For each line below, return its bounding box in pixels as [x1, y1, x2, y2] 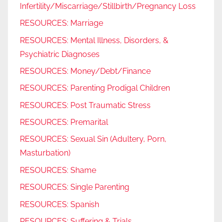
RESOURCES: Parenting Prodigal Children [20, 83, 170, 93]
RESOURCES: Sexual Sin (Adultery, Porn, [20, 134, 166, 144]
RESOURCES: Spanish [20, 199, 99, 209]
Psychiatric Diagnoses [20, 49, 100, 59]
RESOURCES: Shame [20, 165, 96, 175]
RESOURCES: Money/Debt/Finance [20, 66, 151, 76]
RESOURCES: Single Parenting [20, 182, 129, 192]
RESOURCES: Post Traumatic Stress [20, 100, 151, 110]
